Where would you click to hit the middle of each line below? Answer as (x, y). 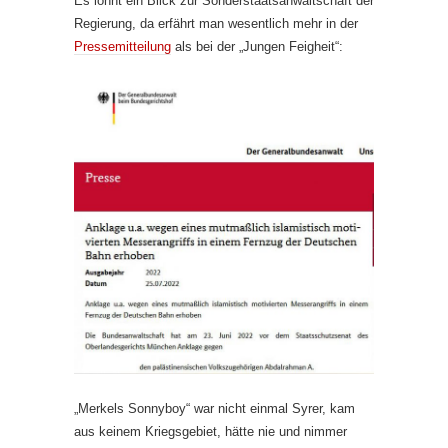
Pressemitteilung (122, 46)
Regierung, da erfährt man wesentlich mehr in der (216, 23)
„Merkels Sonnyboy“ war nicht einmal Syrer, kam (214, 408)
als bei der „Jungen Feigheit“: (257, 46)
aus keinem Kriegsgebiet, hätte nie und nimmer (210, 431)
